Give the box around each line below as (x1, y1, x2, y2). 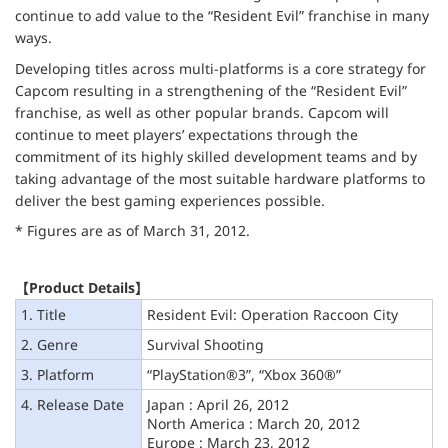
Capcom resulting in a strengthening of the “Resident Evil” (15, 80, 407, 100)
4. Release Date (21, 394, 124, 414)
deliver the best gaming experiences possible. (15, 190, 325, 210)
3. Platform (21, 364, 94, 384)
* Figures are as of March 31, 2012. (15, 220, 250, 240)
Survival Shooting (147, 334, 264, 354)
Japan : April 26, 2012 (147, 394, 289, 414)
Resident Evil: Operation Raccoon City (147, 304, 398, 324)
